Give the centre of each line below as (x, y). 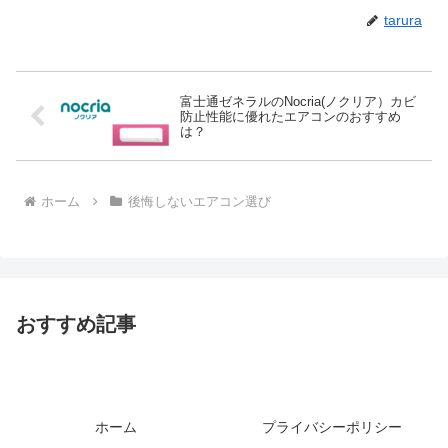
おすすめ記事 (76, 324)
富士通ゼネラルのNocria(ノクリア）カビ (297, 101)
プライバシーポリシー (332, 426)
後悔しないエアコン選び (199, 202)
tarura (403, 20)
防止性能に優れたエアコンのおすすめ (290, 116)
